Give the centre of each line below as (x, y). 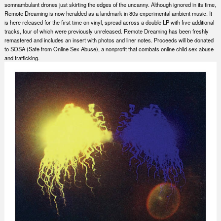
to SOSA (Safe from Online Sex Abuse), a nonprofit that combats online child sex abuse (109, 49)
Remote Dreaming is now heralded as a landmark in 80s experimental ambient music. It (108, 14)
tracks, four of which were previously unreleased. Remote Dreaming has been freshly (106, 31)
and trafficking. (22, 58)
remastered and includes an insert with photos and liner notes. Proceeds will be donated (109, 40)
